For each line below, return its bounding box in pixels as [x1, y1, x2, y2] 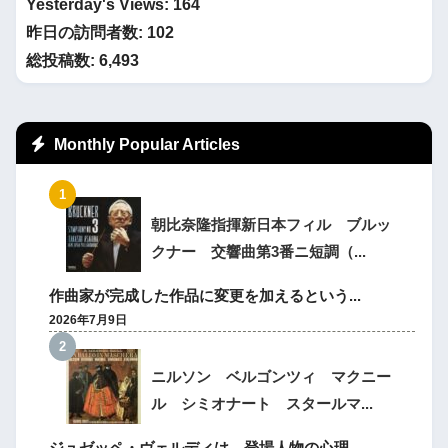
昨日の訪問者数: [26, 23, 147, 41]
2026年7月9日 [49, 313, 128, 328]
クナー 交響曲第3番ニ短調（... [151, 243, 367, 261]
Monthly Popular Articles [50, 134, 241, 153]
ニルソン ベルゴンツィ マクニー [151, 368, 392, 386]
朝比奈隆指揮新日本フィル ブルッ [151, 216, 392, 234]
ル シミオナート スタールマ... [151, 395, 374, 413]
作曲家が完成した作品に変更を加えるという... [49, 287, 362, 305]
